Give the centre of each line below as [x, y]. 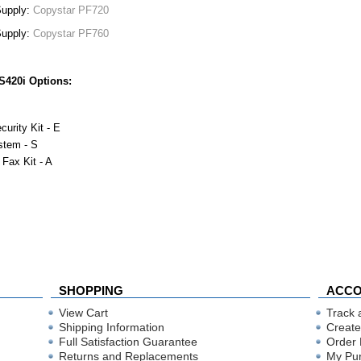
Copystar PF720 [71, 10]
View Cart [83, 313]
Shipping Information [112, 327]
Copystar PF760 [71, 34]
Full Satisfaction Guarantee [128, 342]
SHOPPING [91, 290]
